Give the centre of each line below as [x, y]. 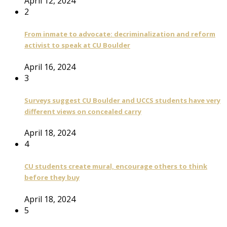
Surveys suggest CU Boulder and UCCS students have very [122, 100]
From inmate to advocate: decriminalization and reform [120, 34]
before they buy [52, 178]
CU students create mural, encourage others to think [116, 166]
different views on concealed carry [83, 111]
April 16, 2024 [50, 67]
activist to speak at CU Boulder [77, 45]
